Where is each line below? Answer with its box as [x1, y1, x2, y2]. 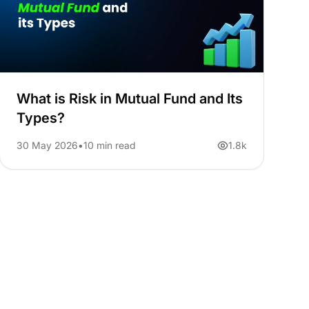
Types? [16, 110, 65, 127]
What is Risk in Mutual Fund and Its [16, 90, 243, 108]
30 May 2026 [16, 139, 78, 152]
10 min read [83, 139, 135, 152]
